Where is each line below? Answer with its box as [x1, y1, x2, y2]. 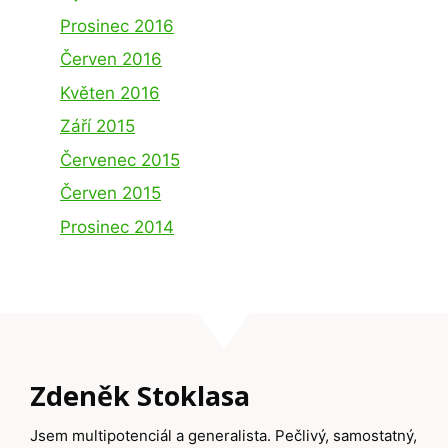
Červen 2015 [60, 183, 161, 204]
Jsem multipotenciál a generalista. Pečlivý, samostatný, [30, 426, 417, 446]
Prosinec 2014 [60, 216, 174, 237]
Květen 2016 [60, 82, 160, 103]
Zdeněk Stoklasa [30, 376, 250, 414]
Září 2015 [60, 116, 135, 137]
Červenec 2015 [60, 149, 180, 170]
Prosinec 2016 [60, 15, 174, 36]
